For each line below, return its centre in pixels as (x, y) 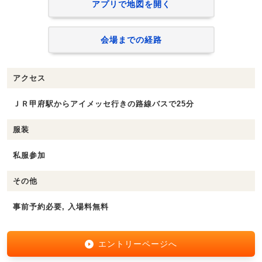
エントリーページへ (138, 244)
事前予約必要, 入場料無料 (61, 207)
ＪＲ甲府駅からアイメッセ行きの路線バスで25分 (104, 104)
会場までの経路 (131, 40)
